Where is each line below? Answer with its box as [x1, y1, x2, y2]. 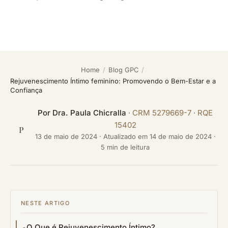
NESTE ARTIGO [21, 199, 70, 207]
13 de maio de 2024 [35, 132, 97, 140]
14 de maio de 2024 [149, 132, 212, 140]
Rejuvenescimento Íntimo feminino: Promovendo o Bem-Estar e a [10, 77, 216, 85]
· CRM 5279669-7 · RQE [126, 108, 213, 118]
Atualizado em [103, 132, 150, 140]
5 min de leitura [101, 143, 150, 151]
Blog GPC [108, 66, 139, 74]
